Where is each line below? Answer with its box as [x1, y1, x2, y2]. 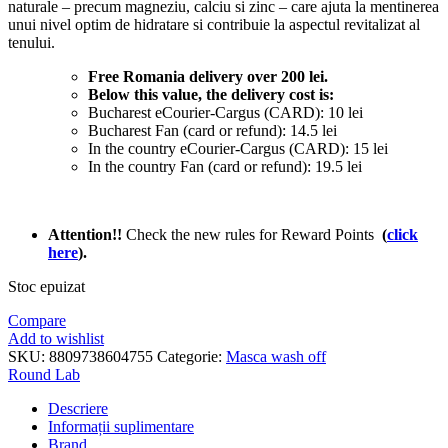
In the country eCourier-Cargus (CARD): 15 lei [88, 139, 388, 157]
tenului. [8, 33, 55, 51]
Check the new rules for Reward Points [126, 225, 378, 243]
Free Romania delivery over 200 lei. [88, 67, 328, 85]
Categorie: [157, 347, 226, 365]
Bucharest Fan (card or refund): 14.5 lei [88, 121, 337, 139]
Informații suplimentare [48, 417, 194, 435]
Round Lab [8, 365, 80, 383]
